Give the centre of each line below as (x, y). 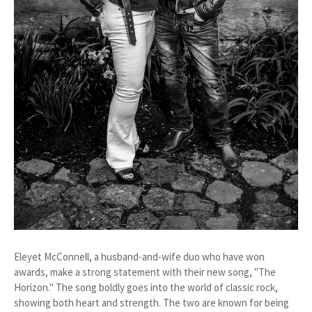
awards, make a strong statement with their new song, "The (145, 272)
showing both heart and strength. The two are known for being (151, 303)
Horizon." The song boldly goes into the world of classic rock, (146, 287)
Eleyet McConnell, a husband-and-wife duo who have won (139, 257)
